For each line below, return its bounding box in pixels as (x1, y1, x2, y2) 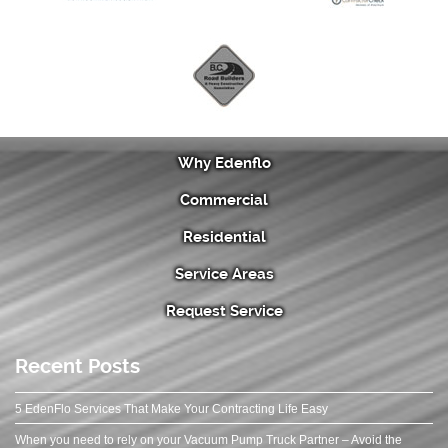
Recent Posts (15, 354, 140, 378)
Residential (182, 227, 266, 246)
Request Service (165, 301, 283, 320)
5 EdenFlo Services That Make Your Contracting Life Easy (15, 401, 328, 416)
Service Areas (174, 264, 274, 283)
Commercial (180, 190, 268, 209)
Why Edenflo (177, 153, 271, 172)
